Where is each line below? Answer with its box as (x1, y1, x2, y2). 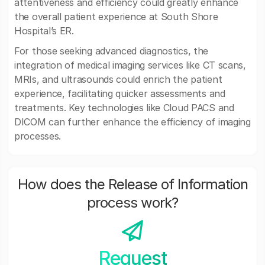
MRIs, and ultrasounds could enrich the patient (14, 73, 222, 85)
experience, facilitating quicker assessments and (14, 88, 225, 99)
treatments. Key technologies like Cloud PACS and (14, 102, 234, 114)
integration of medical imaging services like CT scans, (14, 59, 246, 71)
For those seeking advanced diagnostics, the (14, 45, 209, 57)
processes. (14, 130, 61, 142)
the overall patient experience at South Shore (14, 11, 218, 22)
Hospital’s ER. (14, 25, 74, 37)
